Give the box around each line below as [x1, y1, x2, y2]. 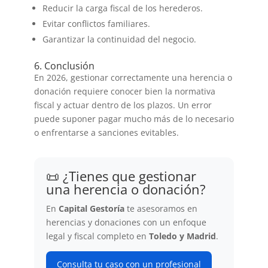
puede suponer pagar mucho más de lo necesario [33, 112, 234, 124]
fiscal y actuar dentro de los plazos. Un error [33, 99, 212, 111]
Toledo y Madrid [148, 230, 216, 242]
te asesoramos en [124, 202, 197, 214]
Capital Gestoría [58, 202, 124, 214]
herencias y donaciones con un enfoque [45, 216, 206, 228]
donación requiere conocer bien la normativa [33, 85, 215, 97]
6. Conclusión [33, 59, 95, 72]
